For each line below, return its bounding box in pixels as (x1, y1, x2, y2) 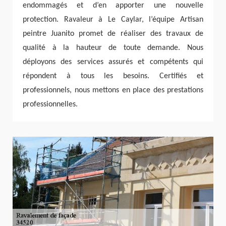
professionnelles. (23, 100, 78, 109)
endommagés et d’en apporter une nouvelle (23, 2, 203, 10)
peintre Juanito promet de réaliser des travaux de (23, 30, 203, 38)
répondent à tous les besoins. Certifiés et (23, 72, 203, 81)
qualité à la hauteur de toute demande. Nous (23, 44, 203, 52)
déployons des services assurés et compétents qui (23, 58, 203, 67)
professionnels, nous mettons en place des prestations (23, 86, 203, 95)
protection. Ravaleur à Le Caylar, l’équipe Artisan (23, 16, 203, 24)
